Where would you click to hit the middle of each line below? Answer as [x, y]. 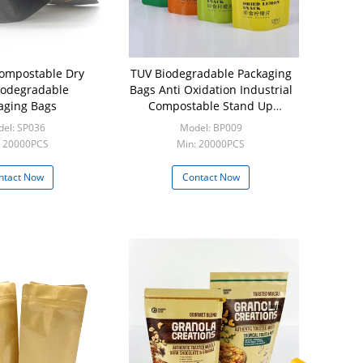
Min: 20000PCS [211, 144]
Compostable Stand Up [211, 106]
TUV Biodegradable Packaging [211, 73]
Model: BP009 [211, 128]
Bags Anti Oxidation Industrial [211, 90]
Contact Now [211, 177]
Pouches [211, 122]
